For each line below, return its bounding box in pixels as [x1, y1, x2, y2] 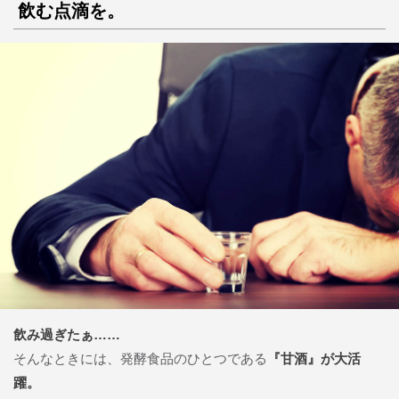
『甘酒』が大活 [267, 350, 361, 366]
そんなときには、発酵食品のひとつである [13, 350, 267, 366]
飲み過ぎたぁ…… [13, 326, 120, 342]
